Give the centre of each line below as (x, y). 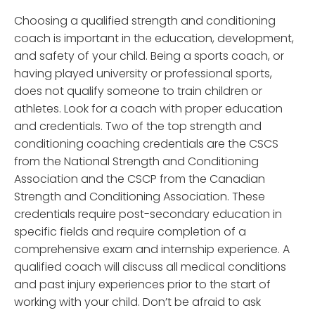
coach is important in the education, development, (154, 39)
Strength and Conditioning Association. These (140, 197)
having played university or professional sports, (143, 74)
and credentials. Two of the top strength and (138, 127)
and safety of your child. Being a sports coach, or (149, 56)
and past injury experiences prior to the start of (142, 285)
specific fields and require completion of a (130, 232)
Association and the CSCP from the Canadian (140, 179)
